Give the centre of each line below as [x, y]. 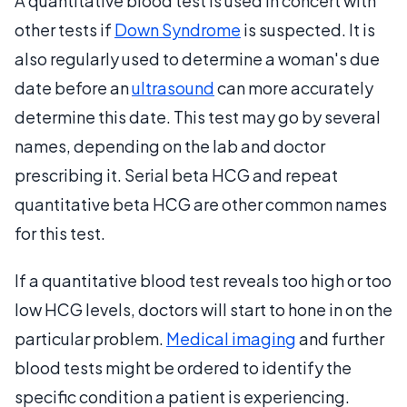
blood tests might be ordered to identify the [183, 367]
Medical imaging [231, 338]
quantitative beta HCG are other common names [201, 204]
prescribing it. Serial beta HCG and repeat [176, 175]
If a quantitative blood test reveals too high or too [203, 280]
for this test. [60, 233]
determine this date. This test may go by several [198, 117]
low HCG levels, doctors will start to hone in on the [203, 309]
